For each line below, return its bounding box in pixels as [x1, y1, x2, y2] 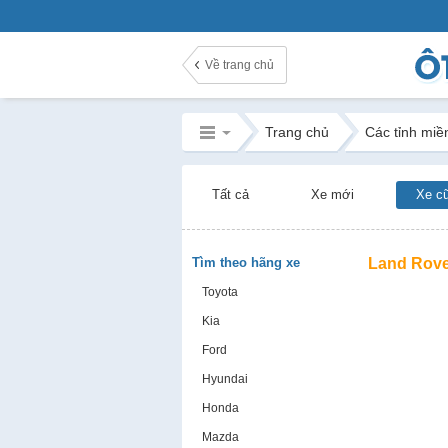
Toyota [201, 285, 238, 299]
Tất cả [211, 187, 249, 202]
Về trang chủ [204, 58, 274, 72]
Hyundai [201, 372, 248, 386]
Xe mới [310, 187, 354, 202]
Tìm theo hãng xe [191, 255, 300, 270]
